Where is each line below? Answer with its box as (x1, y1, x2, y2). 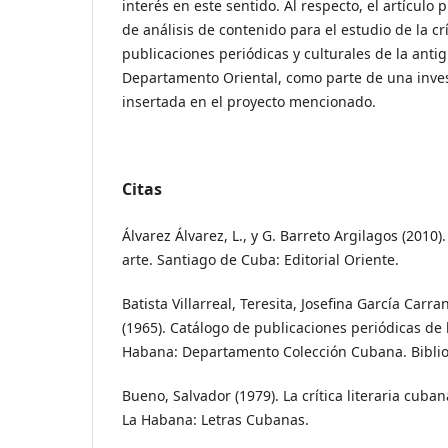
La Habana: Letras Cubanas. (122, 409, 309, 429)
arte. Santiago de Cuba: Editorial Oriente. (122, 249, 399, 269)
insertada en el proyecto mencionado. (122, 91, 376, 111)
